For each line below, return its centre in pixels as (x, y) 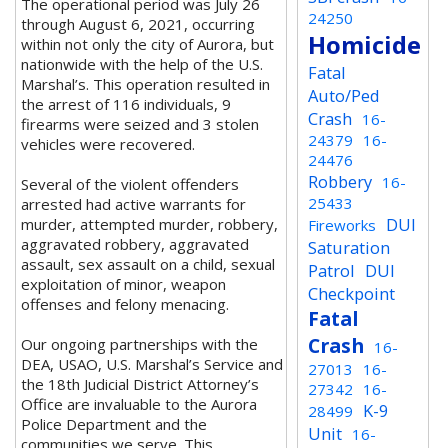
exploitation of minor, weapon (123, 284)
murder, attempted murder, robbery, (149, 224)
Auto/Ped (344, 95)
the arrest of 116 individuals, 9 (126, 104)
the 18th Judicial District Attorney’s (140, 384)
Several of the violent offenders (130, 184)
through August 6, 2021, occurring (138, 24)
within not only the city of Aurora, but (147, 44)
